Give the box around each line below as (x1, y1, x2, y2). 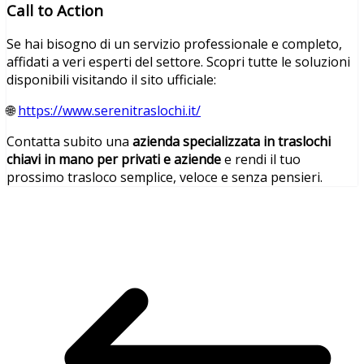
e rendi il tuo (221, 150, 301, 169)
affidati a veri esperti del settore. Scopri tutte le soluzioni (6, 53, 350, 71)
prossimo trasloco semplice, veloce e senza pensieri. (6, 168, 323, 187)
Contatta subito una (6, 132, 132, 151)
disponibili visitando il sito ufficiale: (6, 71, 216, 89)
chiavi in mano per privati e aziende (6, 150, 221, 169)
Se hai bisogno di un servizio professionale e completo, (6, 35, 342, 54)
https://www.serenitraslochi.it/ (18, 102, 201, 120)
